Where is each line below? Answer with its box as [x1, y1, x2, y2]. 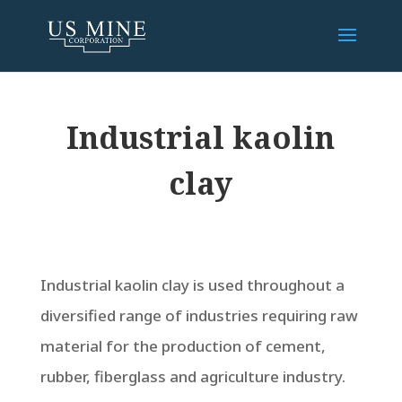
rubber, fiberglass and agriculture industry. [39, 366, 345, 387]
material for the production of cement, [39, 336, 326, 356]
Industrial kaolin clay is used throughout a [39, 275, 345, 295]
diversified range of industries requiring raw [39, 305, 358, 326]
